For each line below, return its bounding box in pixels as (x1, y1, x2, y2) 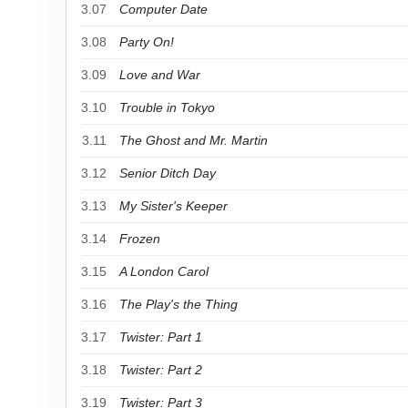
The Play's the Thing (119, 297, 238, 311)
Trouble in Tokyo (119, 100, 215, 115)
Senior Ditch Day (119, 166, 216, 180)
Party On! (119, 35, 174, 49)
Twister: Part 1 (119, 330, 202, 344)
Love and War (119, 67, 200, 82)
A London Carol (119, 264, 209, 279)
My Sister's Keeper (119, 199, 228, 213)
